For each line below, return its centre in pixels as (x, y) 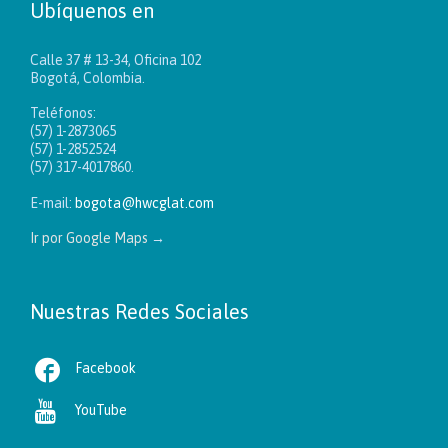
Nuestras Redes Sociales (139, 312)
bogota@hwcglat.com (144, 203)
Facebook (105, 368)
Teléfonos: (63, 113)
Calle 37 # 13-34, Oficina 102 (115, 60)
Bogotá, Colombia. (87, 78)
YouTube (101, 410)
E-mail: (52, 203)
